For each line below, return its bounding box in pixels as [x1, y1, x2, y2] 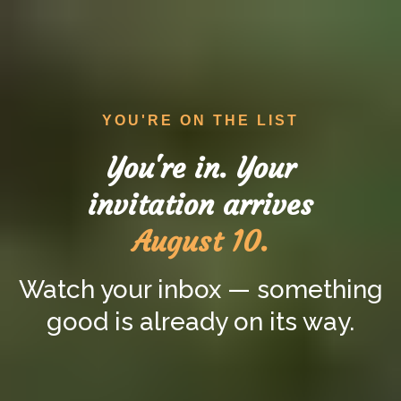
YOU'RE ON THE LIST [102, 113, 299, 128]
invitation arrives [88, 187, 313, 223]
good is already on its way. [47, 307, 354, 337]
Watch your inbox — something [18, 275, 383, 304]
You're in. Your [106, 150, 295, 186]
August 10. [132, 224, 269, 260]
